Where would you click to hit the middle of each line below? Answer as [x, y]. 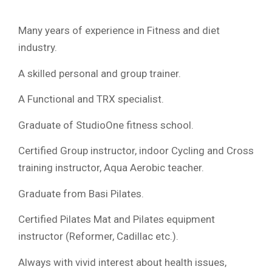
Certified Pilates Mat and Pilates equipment [117, 219]
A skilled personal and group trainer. [100, 73]
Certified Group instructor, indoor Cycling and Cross [136, 151]
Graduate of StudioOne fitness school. [106, 125]
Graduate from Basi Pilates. [81, 193]
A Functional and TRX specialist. [91, 99]
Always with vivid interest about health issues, [122, 262]
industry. [38, 48]
